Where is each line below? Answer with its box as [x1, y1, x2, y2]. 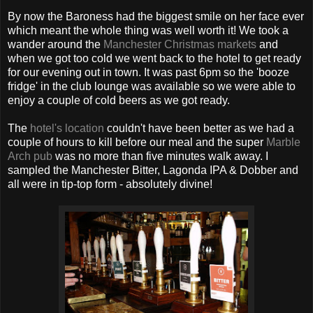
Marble [266, 136, 300, 148]
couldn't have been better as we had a [104, 122, 294, 134]
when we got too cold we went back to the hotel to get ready [8, 52, 301, 64]
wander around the [8, 38, 103, 50]
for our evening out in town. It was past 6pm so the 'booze [8, 66, 289, 78]
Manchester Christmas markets [103, 38, 256, 50]
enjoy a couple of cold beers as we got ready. [8, 94, 230, 106]
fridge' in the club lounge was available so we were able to [8, 80, 296, 92]
